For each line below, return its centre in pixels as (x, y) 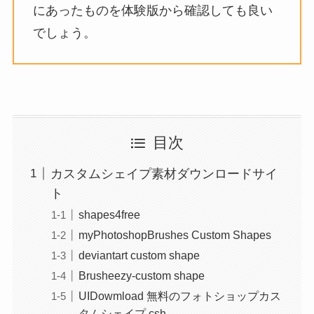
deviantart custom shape (139, 255)
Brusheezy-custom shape (141, 275)
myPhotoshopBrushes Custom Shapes (175, 234)
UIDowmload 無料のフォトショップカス (179, 295)
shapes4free (109, 214)
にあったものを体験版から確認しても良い (152, 10)
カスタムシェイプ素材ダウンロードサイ (164, 173)
